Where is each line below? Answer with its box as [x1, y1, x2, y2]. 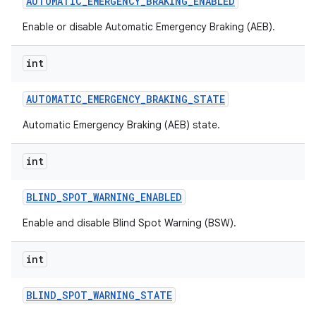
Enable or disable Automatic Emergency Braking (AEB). [23, 20, 275, 33]
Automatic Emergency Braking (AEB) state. [23, 119, 220, 131]
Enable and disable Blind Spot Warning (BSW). [23, 217, 236, 229]
